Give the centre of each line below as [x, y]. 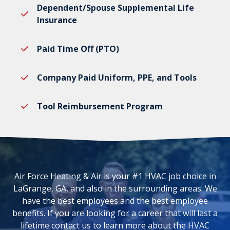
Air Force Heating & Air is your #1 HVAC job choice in [115, 176]
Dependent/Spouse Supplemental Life [116, 8]
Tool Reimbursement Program [100, 107]
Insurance [57, 20]
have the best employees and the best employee [115, 201]
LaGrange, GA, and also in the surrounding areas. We [115, 189]
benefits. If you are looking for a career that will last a [115, 213]
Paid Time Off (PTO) [78, 49]
